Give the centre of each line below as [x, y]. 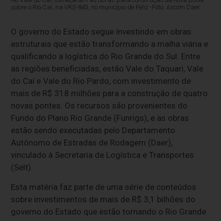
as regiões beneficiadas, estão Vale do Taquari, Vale [107, 68]
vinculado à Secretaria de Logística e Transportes [103, 155]
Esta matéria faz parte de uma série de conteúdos [104, 187]
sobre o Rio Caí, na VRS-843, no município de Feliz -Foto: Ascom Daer [106, 7]
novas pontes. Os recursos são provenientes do [99, 105]
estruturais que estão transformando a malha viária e [110, 44]
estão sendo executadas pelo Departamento [93, 130]
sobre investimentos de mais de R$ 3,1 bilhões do [103, 199]
